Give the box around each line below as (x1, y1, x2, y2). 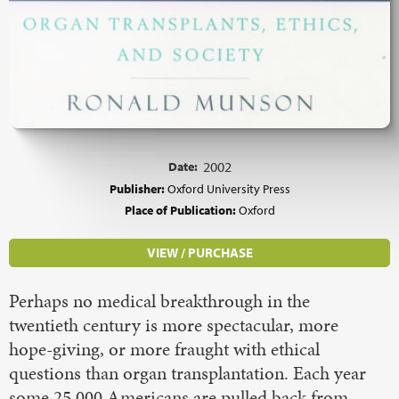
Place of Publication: (124, 200, 239, 218)
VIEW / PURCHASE (146, 243, 253, 261)
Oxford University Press (167, 179, 290, 197)
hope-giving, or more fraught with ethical (9, 336, 320, 362)
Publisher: (109, 179, 167, 197)
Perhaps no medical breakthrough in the (9, 288, 310, 313)
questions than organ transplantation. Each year (9, 360, 366, 386)
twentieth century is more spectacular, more (9, 312, 338, 338)
